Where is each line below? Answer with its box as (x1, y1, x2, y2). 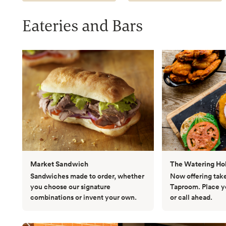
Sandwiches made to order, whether (30, 171, 144, 181)
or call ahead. (170, 192, 213, 202)
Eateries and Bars (22, 15, 143, 36)
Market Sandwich (30, 158, 88, 169)
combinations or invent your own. (30, 192, 137, 202)
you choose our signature (30, 181, 110, 192)
